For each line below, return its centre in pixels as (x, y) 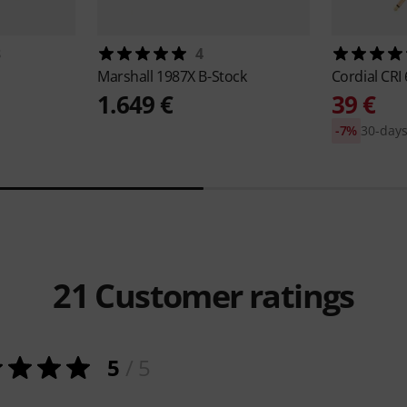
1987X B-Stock (202, 76)
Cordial (356, 76)
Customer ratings (221, 295)
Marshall (127, 76)
